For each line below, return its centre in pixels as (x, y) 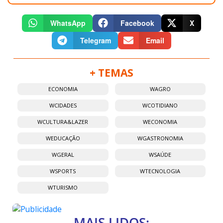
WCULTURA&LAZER (63, 121)
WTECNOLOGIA (160, 171)
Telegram (95, 40)
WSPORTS (63, 171)
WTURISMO (63, 187)
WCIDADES (63, 105)
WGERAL (63, 154)
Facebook (138, 23)
